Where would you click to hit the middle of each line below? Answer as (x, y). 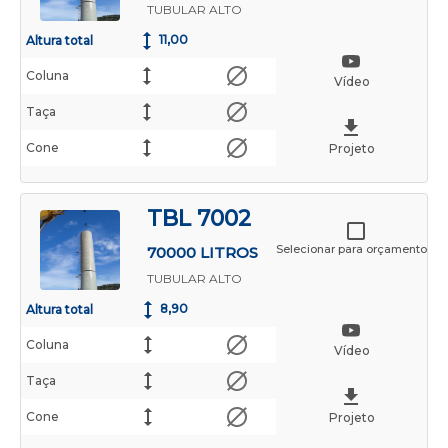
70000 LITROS (202, 253)
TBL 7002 (198, 219)
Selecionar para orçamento (351, 248)
